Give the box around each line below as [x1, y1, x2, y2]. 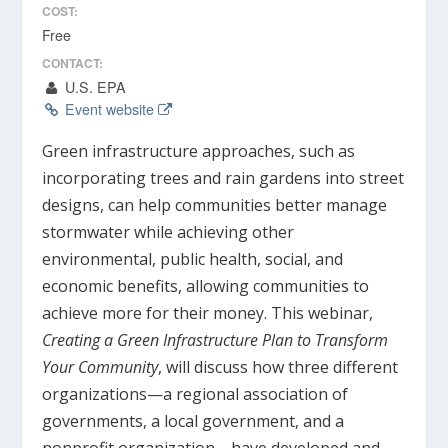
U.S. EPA [60, 76, 126, 97]
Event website [60, 98, 158, 119]
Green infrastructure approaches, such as [42, 139, 356, 162]
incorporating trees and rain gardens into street [42, 166, 405, 189]
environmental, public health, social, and [42, 247, 344, 270]
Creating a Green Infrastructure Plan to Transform [42, 328, 389, 351]
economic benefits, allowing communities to [42, 274, 370, 297]
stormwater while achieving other [42, 220, 295, 243]
